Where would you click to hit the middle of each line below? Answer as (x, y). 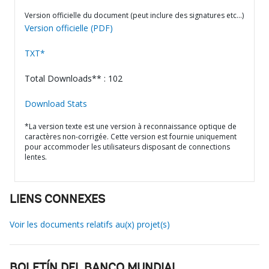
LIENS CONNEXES (57, 200)
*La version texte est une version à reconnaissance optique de (131, 126)
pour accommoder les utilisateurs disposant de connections (127, 147)
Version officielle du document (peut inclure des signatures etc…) (134, 15)
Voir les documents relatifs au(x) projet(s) (90, 224)
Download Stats (56, 104)
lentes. (36, 157)
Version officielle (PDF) (69, 28)
